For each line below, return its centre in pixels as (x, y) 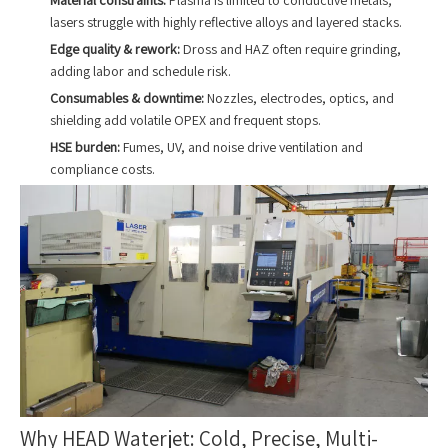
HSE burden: (85, 146)
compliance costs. (102, 168)
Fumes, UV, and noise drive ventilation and (241, 146)
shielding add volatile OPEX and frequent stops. (185, 119)
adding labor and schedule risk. (140, 70)
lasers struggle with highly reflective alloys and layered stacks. (226, 21)
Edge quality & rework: (115, 48)
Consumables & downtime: (127, 97)
